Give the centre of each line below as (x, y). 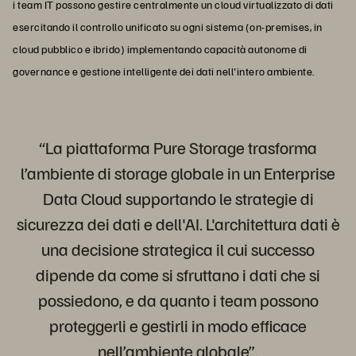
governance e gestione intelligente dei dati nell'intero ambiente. (164, 71)
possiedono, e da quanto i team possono (178, 299)
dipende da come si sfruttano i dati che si (178, 274)
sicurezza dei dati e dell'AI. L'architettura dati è (178, 223)
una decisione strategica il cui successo (178, 248)
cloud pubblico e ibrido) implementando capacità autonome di (160, 48)
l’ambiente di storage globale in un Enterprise (178, 172)
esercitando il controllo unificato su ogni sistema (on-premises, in (168, 26)
